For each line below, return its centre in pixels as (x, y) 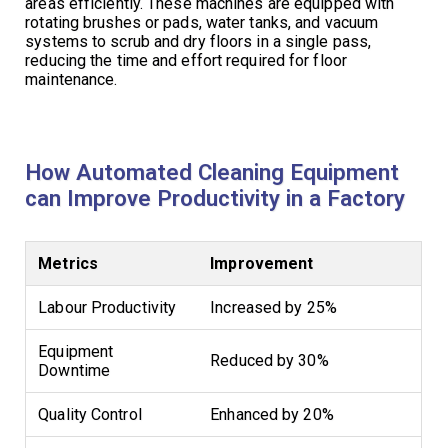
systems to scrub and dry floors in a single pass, (198, 41)
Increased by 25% (273, 307)
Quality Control (90, 414)
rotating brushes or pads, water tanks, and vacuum (202, 22)
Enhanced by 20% (272, 414)
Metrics (68, 263)
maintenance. (71, 79)
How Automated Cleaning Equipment (212, 171)
